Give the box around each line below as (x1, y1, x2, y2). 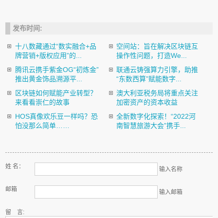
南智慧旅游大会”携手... (116, 122, 186, 129)
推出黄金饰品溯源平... (15, 75, 82, 83)
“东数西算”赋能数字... (116, 75, 182, 83)
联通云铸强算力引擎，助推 (116, 66, 199, 73)
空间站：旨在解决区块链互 (116, 42, 199, 50)
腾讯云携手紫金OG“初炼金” (15, 66, 99, 73)
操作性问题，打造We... (116, 52, 187, 59)
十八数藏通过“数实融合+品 (15, 42, 96, 50)
